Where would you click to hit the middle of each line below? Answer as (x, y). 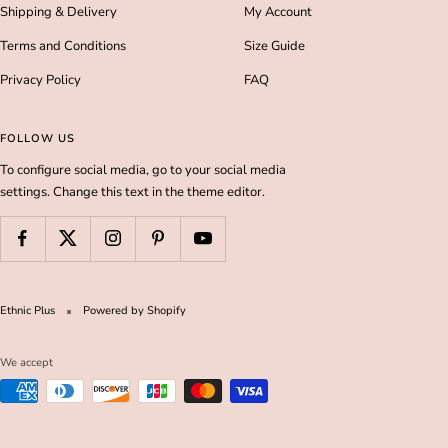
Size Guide (274, 45)
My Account (278, 11)
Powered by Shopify (134, 310)
